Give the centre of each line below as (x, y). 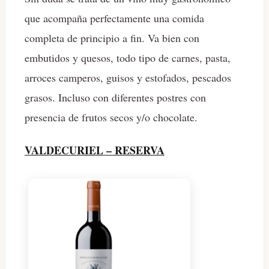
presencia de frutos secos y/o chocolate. (111, 117)
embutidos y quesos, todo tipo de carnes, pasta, (128, 58)
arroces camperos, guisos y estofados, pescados (128, 78)
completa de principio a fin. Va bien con (112, 38)
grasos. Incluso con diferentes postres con (115, 98)
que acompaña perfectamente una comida (114, 18)
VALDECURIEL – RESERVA (95, 150)
